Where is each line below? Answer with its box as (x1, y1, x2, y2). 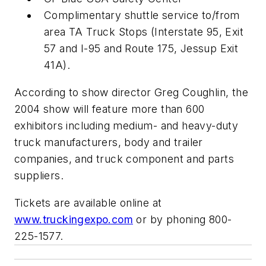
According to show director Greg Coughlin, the (14, 86, 248, 99)
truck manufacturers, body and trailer (14, 136, 203, 149)
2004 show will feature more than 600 (14, 103, 205, 116)
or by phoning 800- (133, 213, 232, 226)
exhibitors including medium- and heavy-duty (14, 119, 239, 132)
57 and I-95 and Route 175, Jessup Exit (44, 42, 239, 55)
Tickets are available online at (14, 196, 162, 209)
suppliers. (14, 169, 64, 182)
